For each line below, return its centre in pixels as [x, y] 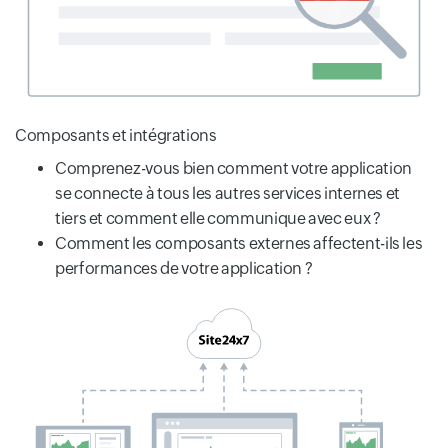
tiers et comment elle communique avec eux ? [218, 219]
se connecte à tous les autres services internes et [228, 194]
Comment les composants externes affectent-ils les [239, 244]
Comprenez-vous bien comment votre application [233, 169]
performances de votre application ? [184, 269]
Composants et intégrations [116, 136]
